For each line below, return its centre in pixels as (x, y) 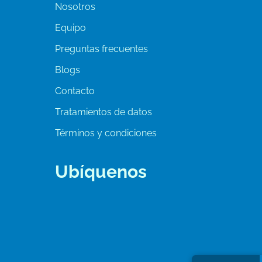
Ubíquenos (101, 172)
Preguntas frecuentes (101, 49)
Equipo (70, 28)
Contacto (75, 91)
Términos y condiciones (106, 133)
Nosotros (75, 7)
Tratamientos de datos (104, 112)
